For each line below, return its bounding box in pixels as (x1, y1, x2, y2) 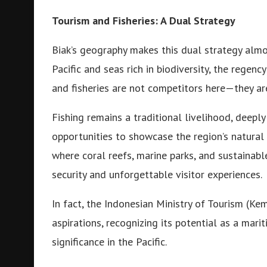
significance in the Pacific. (52, 235, 167, 249)
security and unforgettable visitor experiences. (52, 167, 262, 181)
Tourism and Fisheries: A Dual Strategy (52, 14, 235, 27)
